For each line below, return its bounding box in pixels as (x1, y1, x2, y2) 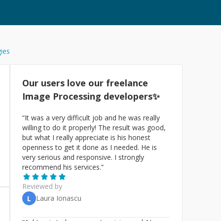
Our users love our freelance (22, 77, 148, 89)
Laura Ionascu (36, 193, 81, 203)
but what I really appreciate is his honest (22, 133, 150, 142)
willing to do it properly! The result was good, (22, 123, 166, 132)
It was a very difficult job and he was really (25, 113, 160, 122)
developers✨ (104, 90, 160, 102)
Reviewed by (22, 182, 62, 191)
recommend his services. (22, 162, 101, 172)
